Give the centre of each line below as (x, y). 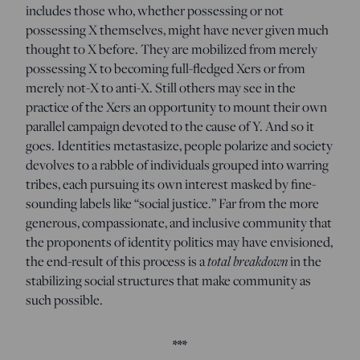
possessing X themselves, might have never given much (177, 29)
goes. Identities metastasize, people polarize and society (179, 145)
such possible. (64, 299)
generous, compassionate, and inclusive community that (179, 222)
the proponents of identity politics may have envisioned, (179, 241)
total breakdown (249, 260)
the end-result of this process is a (117, 261)
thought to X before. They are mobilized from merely (172, 49)
